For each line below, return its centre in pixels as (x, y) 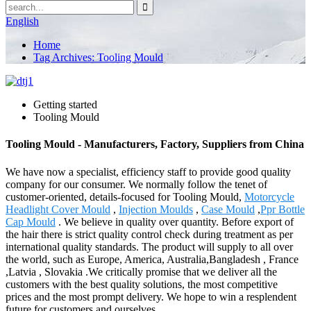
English (22, 21)
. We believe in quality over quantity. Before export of (175, 221)
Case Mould (228, 209)
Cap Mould (31, 221)
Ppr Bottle (283, 209)
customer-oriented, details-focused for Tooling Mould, (125, 196)
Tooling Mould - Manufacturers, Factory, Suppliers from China (155, 144)
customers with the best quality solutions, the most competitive (142, 284)
